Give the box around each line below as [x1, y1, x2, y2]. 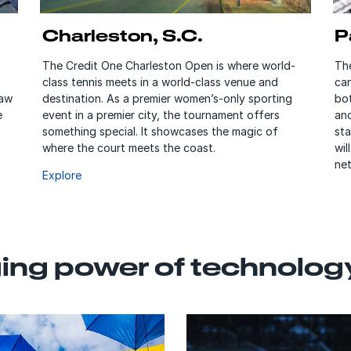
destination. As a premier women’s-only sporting [42, 91, 293, 105]
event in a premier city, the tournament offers [42, 107, 280, 121]
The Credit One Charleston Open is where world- [42, 58, 296, 72]
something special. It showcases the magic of [42, 124, 279, 138]
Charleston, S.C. [42, 25, 204, 45]
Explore [42, 168, 82, 182]
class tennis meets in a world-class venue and [42, 74, 279, 89]
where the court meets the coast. [42, 140, 216, 154]
